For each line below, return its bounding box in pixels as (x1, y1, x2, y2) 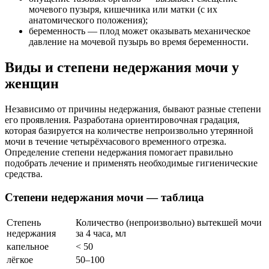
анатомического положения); (29, 15, 148, 26)
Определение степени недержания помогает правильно (5, 147, 233, 158)
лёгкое (7, 254, 33, 265)
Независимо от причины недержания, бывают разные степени (5, 104, 261, 115)
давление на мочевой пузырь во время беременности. (29, 37, 249, 47)
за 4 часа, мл (76, 228, 126, 238)
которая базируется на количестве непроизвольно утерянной (5, 125, 253, 136)
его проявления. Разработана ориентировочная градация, (5, 115, 240, 125)
